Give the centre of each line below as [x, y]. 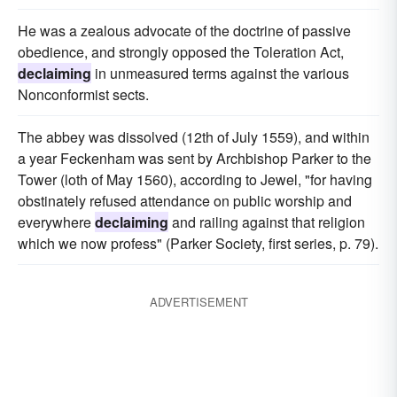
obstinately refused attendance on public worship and [185, 201]
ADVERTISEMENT [198, 302]
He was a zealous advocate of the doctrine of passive [184, 31]
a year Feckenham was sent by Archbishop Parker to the [195, 158]
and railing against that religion [267, 222]
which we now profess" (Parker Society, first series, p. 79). [198, 243]
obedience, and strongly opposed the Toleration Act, [181, 52]
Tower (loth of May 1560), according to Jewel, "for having [195, 179]
